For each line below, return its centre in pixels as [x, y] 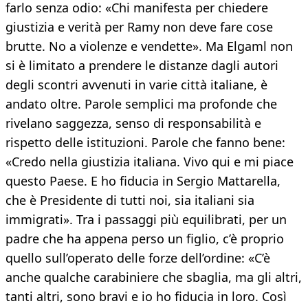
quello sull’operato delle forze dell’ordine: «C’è [138, 258]
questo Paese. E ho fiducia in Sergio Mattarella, [143, 181]
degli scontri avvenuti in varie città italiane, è [136, 85]
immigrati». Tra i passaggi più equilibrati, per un [146, 220]
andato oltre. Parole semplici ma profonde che [141, 104]
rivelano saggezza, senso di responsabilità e [133, 123]
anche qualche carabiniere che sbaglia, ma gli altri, [154, 277]
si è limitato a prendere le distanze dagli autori [142, 66]
